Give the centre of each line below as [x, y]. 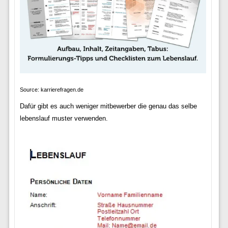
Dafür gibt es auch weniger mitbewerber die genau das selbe [108, 106]
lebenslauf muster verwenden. [64, 118]
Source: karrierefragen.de [51, 89]
